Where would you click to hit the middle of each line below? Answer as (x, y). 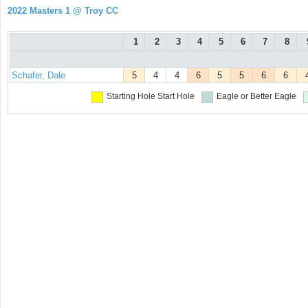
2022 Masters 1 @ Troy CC (63, 11)
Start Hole (176, 97)
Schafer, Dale (38, 76)
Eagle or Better (244, 97)
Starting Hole (131, 97)
